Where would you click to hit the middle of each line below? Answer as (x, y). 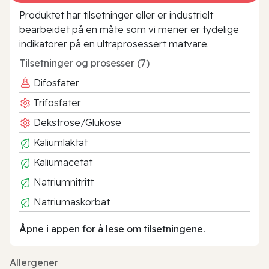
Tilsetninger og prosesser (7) (84, 63)
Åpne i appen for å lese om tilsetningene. (112, 228)
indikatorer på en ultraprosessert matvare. (114, 44)
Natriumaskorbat (71, 201)
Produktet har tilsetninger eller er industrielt (116, 15)
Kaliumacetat (62, 162)
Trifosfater (56, 102)
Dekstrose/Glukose (76, 122)
